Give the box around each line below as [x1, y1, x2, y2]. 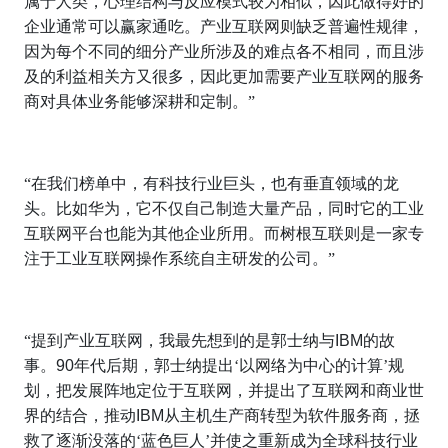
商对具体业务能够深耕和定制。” [24, 93, 255, 111]
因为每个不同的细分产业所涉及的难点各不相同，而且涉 [24, 43, 424, 61]
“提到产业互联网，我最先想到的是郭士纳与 [24, 332, 335, 350]
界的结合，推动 [24, 407, 136, 425]
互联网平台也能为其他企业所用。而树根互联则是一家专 [24, 225, 424, 243]
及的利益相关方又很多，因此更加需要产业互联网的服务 [24, 68, 424, 86]
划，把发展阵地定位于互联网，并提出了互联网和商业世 [24, 382, 424, 400]
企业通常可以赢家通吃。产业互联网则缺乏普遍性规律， [24, 18, 424, 36]
